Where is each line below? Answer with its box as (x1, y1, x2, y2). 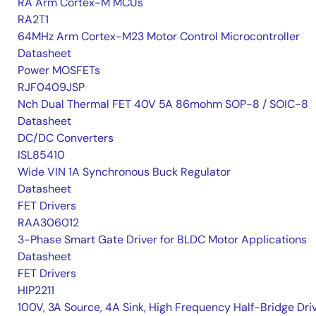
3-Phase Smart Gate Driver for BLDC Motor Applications (18, 231, 307, 247)
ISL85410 (18, 147, 65, 162)
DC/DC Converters (18, 130, 114, 145)
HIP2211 (18, 282, 54, 298)
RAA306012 (18, 214, 79, 230)
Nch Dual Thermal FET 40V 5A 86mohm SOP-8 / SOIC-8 (18, 96, 308, 111)
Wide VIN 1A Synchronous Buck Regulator (18, 164, 231, 179)
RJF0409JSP (18, 79, 85, 95)
